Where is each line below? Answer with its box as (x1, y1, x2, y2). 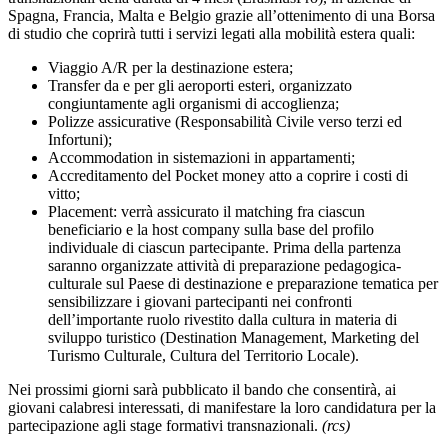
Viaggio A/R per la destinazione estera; (48, 59, 293, 77)
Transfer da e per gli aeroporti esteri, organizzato (48, 77, 352, 95)
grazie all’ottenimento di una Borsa (211, 7, 435, 25)
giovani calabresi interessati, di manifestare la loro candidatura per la (8, 399, 436, 417)
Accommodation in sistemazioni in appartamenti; (48, 149, 355, 167)
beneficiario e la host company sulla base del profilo (48, 221, 374, 239)
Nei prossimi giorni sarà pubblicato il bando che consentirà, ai (8, 381, 396, 399)
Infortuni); (48, 131, 112, 149)
